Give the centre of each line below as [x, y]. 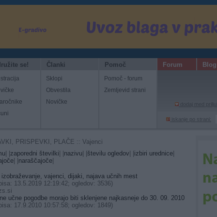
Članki [56, 65]
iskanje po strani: [191, 119]
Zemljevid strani [125, 90]
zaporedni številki [35, 153]
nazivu [73, 153]
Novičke [57, 102]
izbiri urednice [154, 153]
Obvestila [58, 90]
